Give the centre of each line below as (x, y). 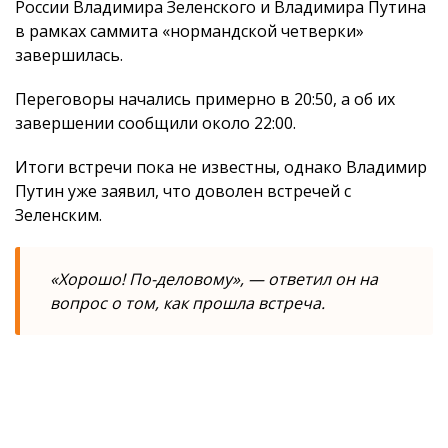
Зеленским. (58, 215)
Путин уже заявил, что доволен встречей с (183, 191)
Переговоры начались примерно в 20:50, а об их (205, 99)
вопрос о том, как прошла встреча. (187, 303)
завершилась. (69, 55)
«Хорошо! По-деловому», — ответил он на (214, 279)
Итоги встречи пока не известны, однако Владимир (221, 167)
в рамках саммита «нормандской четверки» (189, 31)
